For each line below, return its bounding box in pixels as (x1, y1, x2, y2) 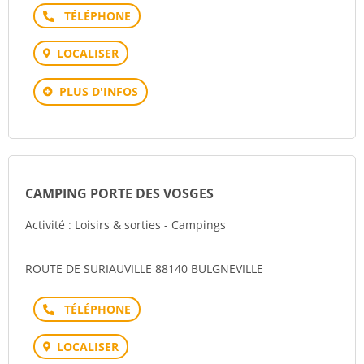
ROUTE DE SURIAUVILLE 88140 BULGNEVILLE (25, 261, 263, 276)
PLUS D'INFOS (59, 84, 138, 99)
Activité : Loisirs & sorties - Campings (25, 217, 226, 232)
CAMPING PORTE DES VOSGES (25, 184, 214, 202)
